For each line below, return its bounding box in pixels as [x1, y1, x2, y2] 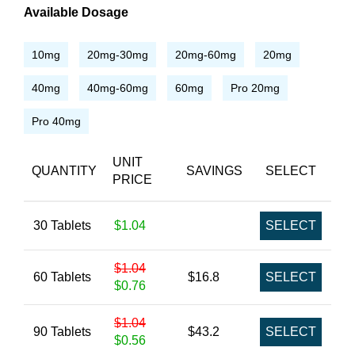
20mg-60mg [175, 48, 236, 61]
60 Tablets [33, 269, 91, 284]
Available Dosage [24, 5, 128, 19]
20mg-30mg [87, 48, 148, 61]
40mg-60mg [87, 81, 148, 94]
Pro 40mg [32, 114, 81, 128]
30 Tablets [33, 218, 91, 232]
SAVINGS [186, 163, 242, 177]
